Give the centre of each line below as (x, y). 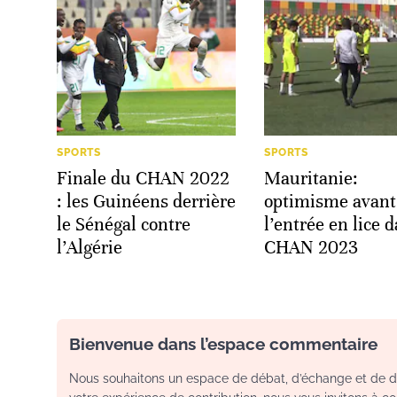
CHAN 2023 (311, 247)
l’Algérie (90, 247)
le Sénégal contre (124, 224)
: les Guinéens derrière (146, 201)
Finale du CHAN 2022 (143, 178)
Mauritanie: (311, 178)
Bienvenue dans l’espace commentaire (223, 343)
